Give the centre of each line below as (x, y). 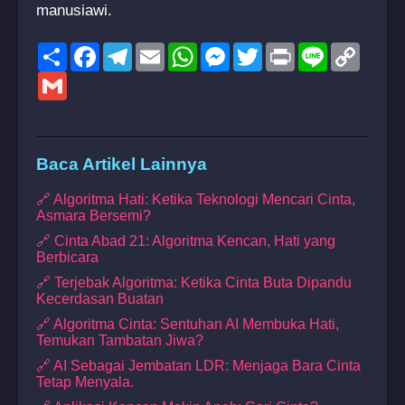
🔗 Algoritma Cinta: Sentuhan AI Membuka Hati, (188, 325)
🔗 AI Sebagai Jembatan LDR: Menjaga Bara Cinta (198, 366)
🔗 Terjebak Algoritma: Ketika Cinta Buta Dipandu (194, 283)
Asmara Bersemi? (94, 216)
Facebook (132, 49)
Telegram (162, 49)
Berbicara (67, 258)
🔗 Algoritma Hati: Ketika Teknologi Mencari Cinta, (196, 200)
